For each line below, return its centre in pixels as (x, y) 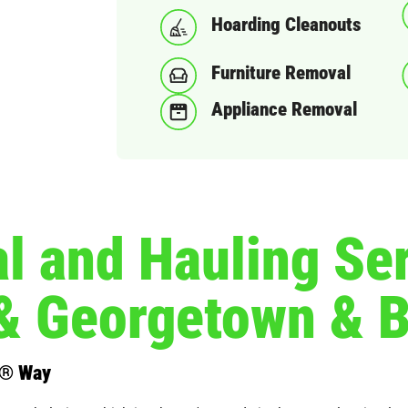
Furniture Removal (281, 72)
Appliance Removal (285, 109)
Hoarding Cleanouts (287, 24)
